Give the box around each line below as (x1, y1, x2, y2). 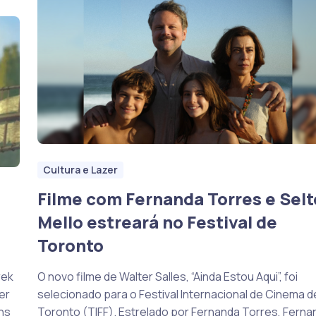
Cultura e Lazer (42, 163, 118, 177)
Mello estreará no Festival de (37, 210, 277, 233)
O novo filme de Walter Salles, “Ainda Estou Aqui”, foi (37, 269, 298, 284)
